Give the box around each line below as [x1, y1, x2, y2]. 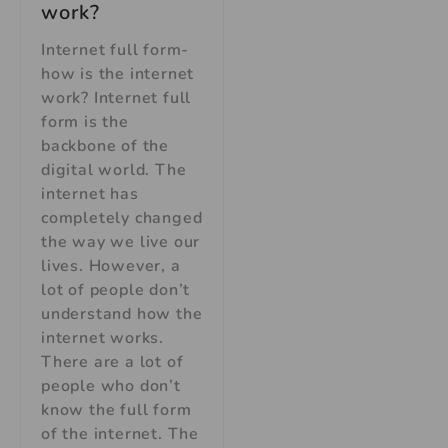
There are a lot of [41, 350, 184, 373]
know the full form [41, 398, 192, 421]
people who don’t [41, 374, 181, 397]
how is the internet [41, 62, 195, 85]
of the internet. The [41, 422, 200, 445]
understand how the [41, 302, 203, 325]
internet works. [41, 326, 165, 349]
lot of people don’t [41, 278, 191, 301]
